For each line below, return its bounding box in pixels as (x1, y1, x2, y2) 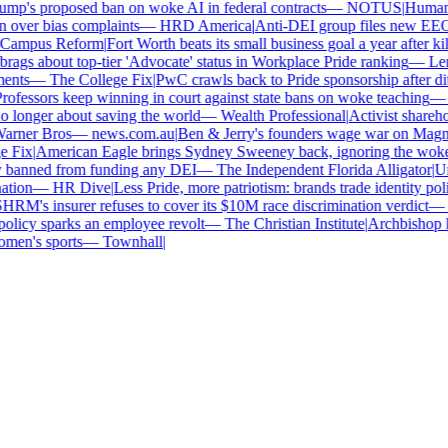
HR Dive (38, 179, 97, 196)
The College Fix (35, 71, 139, 88)
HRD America (145, 17, 238, 34)
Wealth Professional (206, 107, 332, 124)
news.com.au (77, 125, 161, 142)
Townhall (88, 233, 149, 250)
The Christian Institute (210, 215, 351, 232)
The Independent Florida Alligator (202, 161, 418, 178)
